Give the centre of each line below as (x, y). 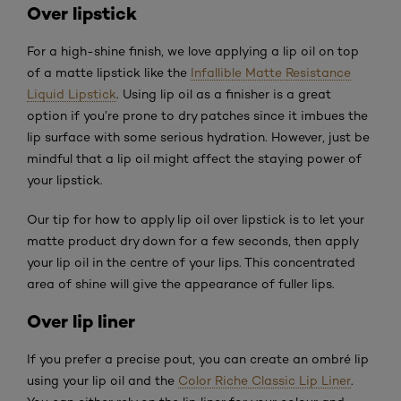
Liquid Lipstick (72, 94)
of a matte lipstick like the (109, 72)
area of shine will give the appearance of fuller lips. (181, 283)
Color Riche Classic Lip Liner (264, 380)
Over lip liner (81, 320)
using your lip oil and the (102, 380)
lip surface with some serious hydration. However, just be (198, 137)
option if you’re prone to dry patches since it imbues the (197, 115)
